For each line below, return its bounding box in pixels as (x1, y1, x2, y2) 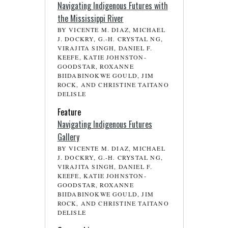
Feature (57, 105, 81, 118)
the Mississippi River (57, 12, 124, 24)
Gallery (57, 130, 79, 143)
